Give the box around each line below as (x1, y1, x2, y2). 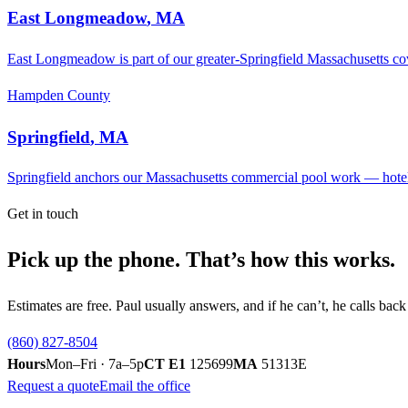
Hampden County (7, 87, 110, 103)
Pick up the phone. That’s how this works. (7, 248, 395, 272)
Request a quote (7, 378, 99, 394)
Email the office (99, 378, 190, 394)
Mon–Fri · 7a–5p (46, 356, 144, 372)
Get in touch (7, 206, 78, 222)
